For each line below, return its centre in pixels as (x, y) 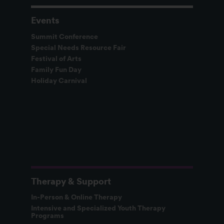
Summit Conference (65, 36)
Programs (48, 216)
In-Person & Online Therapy (77, 197)
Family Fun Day (56, 70)
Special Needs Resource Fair (79, 47)
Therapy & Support (71, 181)
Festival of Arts (56, 59)
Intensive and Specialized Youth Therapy (98, 208)
